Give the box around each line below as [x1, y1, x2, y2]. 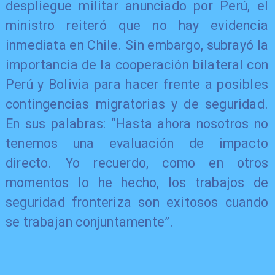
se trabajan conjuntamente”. [5, 214, 174, 230]
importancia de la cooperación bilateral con [5, 56, 269, 72]
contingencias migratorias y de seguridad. [5, 96, 269, 112]
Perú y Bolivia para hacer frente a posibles [5, 76, 269, 92]
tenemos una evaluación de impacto [5, 135, 269, 151]
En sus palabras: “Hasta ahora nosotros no [5, 115, 269, 131]
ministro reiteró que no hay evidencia [5, 17, 269, 33]
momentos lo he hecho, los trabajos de [5, 174, 269, 190]
